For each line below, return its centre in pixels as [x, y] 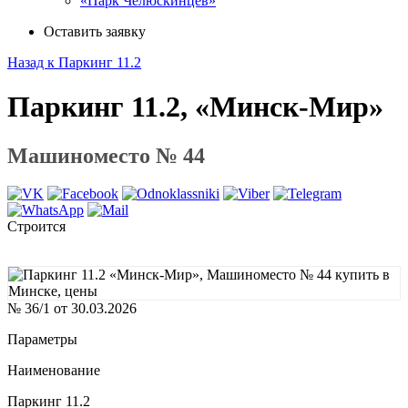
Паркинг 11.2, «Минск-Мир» [195, 107]
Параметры [42, 340]
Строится [36, 227]
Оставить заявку [95, 31]
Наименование [54, 371]
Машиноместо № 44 [106, 155]
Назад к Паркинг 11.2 [74, 62]
